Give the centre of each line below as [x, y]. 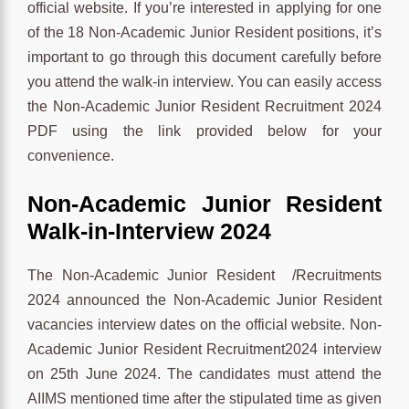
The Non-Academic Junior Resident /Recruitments [204, 275]
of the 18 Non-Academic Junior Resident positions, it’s [204, 32]
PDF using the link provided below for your [204, 131]
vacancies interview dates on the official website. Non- [204, 324]
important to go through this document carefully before [204, 57]
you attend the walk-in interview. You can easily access [204, 81]
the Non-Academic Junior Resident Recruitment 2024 [204, 106]
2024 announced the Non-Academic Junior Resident [204, 299]
